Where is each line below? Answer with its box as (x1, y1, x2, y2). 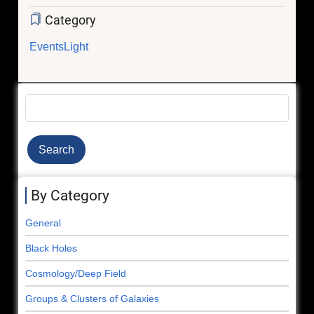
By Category (31, 186, 109, 204)
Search (25, 96, 63, 109)
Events (29, 40, 64, 53)
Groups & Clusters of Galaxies (25, 292, 159, 304)
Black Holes (25, 242, 77, 254)
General (25, 217, 61, 228)
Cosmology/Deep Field (25, 267, 126, 279)
